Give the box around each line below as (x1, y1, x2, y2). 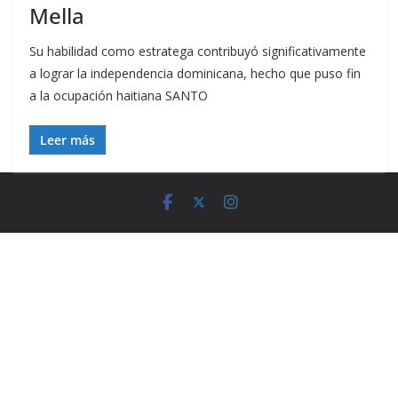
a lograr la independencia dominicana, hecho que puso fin (29, 65, 362, 82)
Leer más (40, 131, 96, 148)
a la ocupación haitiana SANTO (29, 87, 209, 104)
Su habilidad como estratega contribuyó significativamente (29, 43, 367, 60)
